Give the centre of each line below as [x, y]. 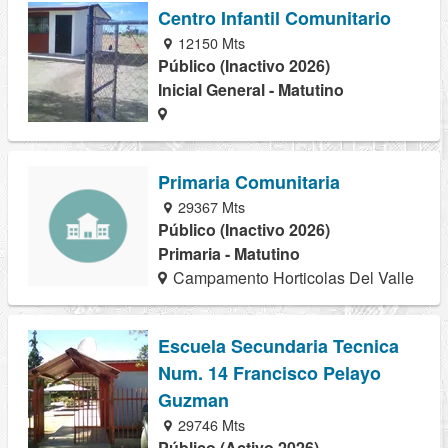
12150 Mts [210, 42]
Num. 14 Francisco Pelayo [269, 373]
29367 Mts [210, 206]
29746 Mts [210, 425]
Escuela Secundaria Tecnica [278, 346]
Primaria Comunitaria [249, 181]
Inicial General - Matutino [251, 89]
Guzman [193, 400]
